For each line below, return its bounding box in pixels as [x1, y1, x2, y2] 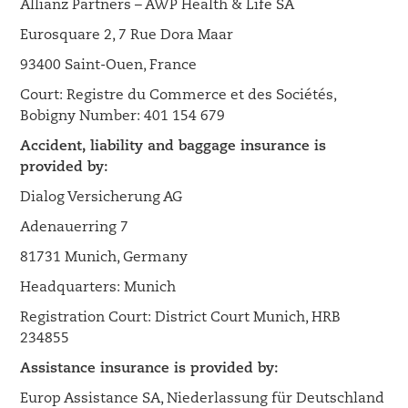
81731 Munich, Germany [20, 250, 189, 265]
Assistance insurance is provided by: [20, 362, 280, 376]
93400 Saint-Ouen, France [20, 58, 198, 73]
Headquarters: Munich [20, 280, 177, 295]
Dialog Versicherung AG [20, 190, 183, 205]
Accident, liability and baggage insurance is [20, 139, 327, 154]
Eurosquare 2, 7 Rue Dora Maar [20, 28, 234, 43]
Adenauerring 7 [20, 220, 129, 235]
